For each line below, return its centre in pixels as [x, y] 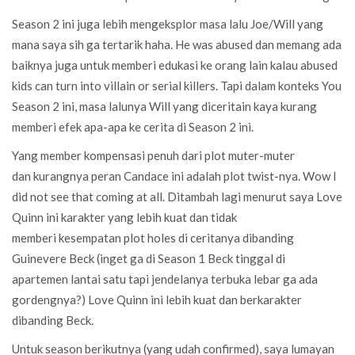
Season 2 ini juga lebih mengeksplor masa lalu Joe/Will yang [168, 23]
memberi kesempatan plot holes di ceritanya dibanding [153, 237]
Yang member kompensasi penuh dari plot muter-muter [153, 155]
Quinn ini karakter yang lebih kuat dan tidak [124, 217]
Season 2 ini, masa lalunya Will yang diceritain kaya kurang [164, 106]
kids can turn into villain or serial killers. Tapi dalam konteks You [177, 85]
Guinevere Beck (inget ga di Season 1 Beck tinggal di [149, 258]
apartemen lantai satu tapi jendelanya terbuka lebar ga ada [165, 279]
